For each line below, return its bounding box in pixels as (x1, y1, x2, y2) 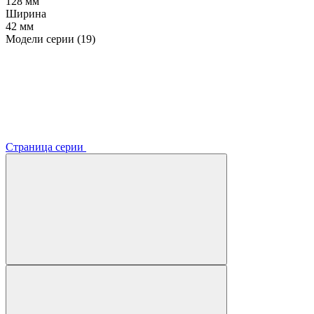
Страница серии (6, 140, 86, 153)
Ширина (6, 7, 46, 20)
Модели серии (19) (6, 32, 95, 45)
